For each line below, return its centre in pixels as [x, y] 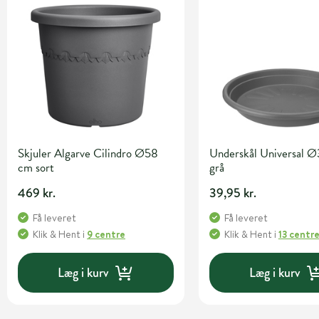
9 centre [106, 235]
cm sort [36, 168]
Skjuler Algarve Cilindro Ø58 [88, 154]
